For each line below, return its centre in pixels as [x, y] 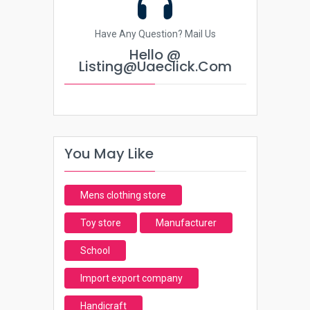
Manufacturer [186, 223]
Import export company [131, 278]
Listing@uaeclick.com [155, 66]
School [95, 250]
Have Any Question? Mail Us [155, 34]
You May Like [109, 154]
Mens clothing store [123, 195]
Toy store [100, 223]
